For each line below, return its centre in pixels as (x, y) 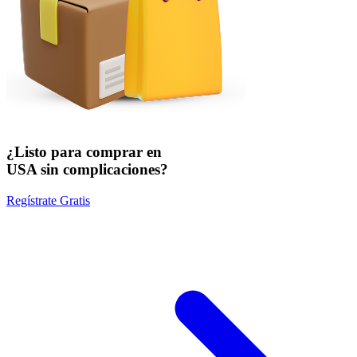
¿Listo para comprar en (84, 151)
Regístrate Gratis (48, 200)
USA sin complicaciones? (87, 169)
